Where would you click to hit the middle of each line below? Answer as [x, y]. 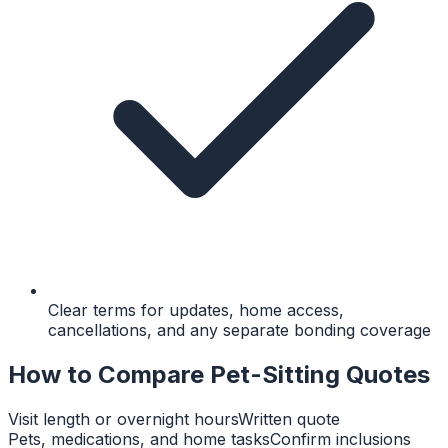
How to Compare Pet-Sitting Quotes [219, 375]
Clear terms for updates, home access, [196, 310]
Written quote [289, 418]
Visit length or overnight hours [123, 418]
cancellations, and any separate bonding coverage [239, 330]
